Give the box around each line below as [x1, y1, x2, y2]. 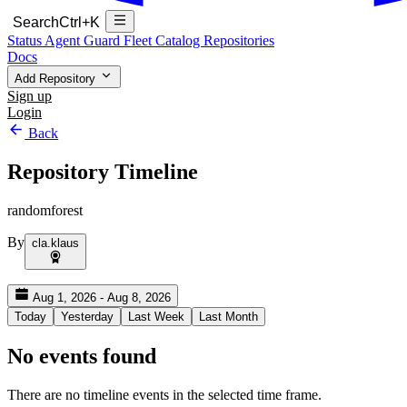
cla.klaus [32, 236, 79, 251]
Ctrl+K [59, 15, 100, 31]
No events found [7, 344, 156, 369]
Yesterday [61, 310, 114, 324]
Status [7, 33, 45, 49]
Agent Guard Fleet [45, 33, 155, 49]
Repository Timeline [7, 160, 198, 184]
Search [13, 15, 59, 31]
